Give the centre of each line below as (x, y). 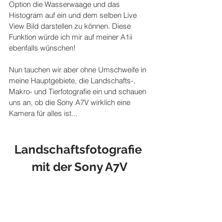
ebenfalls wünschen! (42, 48)
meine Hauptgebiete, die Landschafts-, (73, 81)
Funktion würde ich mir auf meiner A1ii (72, 37)
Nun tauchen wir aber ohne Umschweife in (79, 70)
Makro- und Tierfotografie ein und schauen (79, 92)
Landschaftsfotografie (79, 150)
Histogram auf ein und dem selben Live (74, 15)
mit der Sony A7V (79, 167)
